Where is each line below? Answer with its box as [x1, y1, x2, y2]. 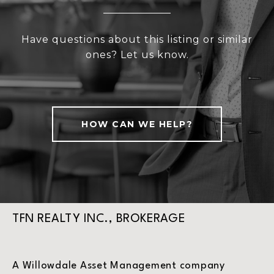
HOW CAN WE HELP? [81, 119, 193, 130]
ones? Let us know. [85, 49, 189, 61]
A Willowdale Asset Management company [12, 261, 225, 272]
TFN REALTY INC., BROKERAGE [12, 213, 185, 226]
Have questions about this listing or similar [21, 34, 253, 46]
